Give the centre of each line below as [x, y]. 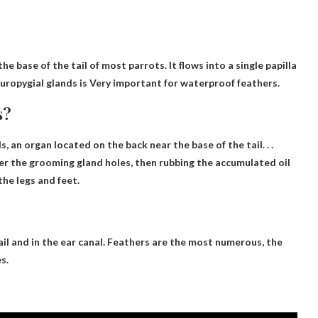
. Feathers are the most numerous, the [193, 242]
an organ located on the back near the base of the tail [137, 144]
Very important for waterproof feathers [183, 83]
